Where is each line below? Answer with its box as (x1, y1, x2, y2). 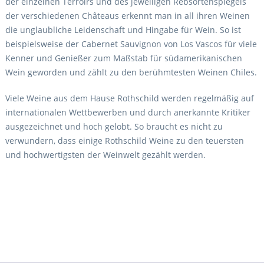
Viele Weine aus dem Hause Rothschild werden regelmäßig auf (5, 93, 254, 104)
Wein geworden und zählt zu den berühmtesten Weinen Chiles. (5, 67, 257, 78)
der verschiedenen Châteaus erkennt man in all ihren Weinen (5, 10, 250, 22)
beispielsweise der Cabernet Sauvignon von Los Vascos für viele (5, 38, 257, 50)
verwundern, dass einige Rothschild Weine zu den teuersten (5, 135, 244, 147)
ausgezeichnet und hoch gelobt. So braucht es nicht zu (5, 121, 223, 133)
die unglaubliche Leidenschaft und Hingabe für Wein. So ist (5, 24, 241, 36)
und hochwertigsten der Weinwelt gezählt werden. (5, 149, 206, 161)
